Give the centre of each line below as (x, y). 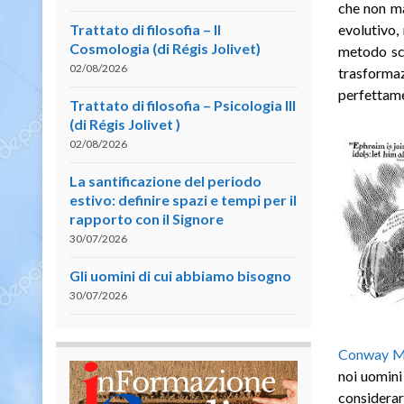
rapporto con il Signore (147, 218)
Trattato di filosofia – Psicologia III (183, 105)
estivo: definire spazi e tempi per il (183, 199)
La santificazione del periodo (165, 180)
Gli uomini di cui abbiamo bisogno (180, 275)
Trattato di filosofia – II (145, 29)
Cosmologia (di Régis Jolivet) (165, 48)
